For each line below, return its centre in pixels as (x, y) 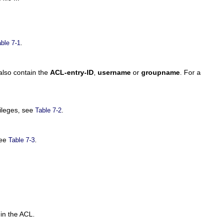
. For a (190, 73)
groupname (161, 73)
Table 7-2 (48, 111)
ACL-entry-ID (72, 73)
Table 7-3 (22, 140)
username (114, 73)
